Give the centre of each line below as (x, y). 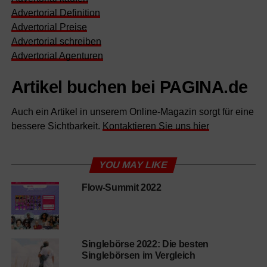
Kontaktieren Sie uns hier (156, 126)
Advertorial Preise (49, 27)
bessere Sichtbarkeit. (57, 126)
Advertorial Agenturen (57, 56)
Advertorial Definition (55, 13)
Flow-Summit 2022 (121, 187)
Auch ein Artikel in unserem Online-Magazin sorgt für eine (132, 112)
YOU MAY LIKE (133, 165)
